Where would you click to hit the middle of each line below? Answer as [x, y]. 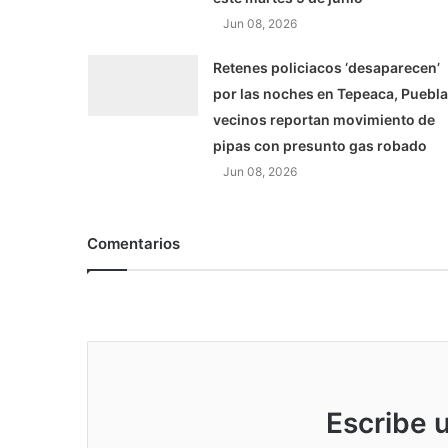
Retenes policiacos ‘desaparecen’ [326, 68]
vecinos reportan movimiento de [323, 120]
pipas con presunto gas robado [319, 146]
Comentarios [133, 244]
